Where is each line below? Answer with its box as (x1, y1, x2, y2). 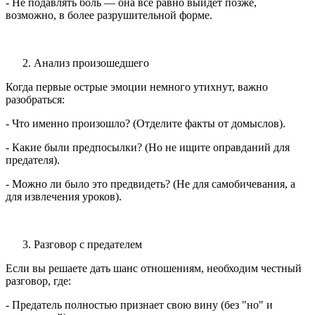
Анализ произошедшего (34, 57, 149, 70)
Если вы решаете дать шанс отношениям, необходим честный (6, 262, 302, 275)
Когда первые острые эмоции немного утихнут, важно (6, 81, 268, 94)
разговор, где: (6, 275, 74, 288)
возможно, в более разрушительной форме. (6, 9, 215, 22)
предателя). (6, 154, 63, 167)
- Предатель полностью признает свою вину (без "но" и (6, 299, 273, 311)
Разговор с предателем (34, 238, 142, 251)
